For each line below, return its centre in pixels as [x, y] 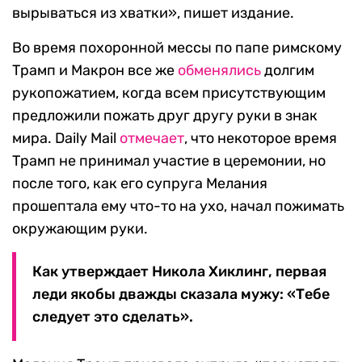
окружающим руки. [80, 229]
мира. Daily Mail [66, 139]
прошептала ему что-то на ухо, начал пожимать [178, 206]
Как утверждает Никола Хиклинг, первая [179, 272]
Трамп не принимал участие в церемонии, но [169, 161]
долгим [288, 71]
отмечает [152, 139]
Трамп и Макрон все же [95, 71]
